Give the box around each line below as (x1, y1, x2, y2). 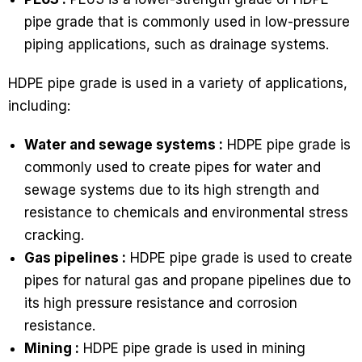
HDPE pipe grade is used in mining (79, 340, 305, 357)
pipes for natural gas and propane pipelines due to (24, 272, 351, 289)
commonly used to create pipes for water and (24, 159, 321, 176)
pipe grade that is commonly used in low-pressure (24, 14, 350, 31)
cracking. (24, 227, 84, 244)
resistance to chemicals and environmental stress (24, 204, 348, 221)
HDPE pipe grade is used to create (126, 250, 352, 267)
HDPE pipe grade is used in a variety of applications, (8, 75, 347, 92)
